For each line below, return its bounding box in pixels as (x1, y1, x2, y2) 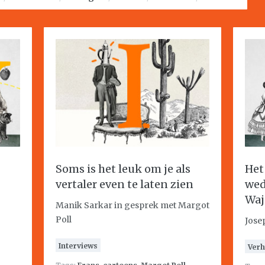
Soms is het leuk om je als (56, 162, 190, 176)
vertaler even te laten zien (56, 177, 193, 191)
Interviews (59, 241, 98, 250)
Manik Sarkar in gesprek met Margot (56, 200, 209, 211)
